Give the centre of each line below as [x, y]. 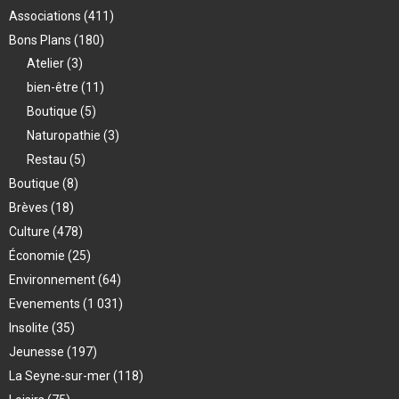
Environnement [53, 279]
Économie [38, 255]
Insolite [30, 327]
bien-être [54, 87]
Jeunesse [38, 351]
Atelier [47, 63]
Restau [48, 159]
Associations [46, 16]
